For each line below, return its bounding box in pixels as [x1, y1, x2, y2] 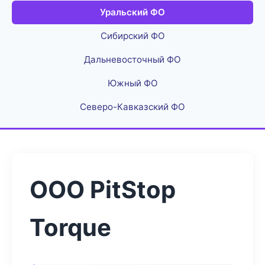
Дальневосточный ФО [84, 54, 181, 65]
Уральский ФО [100, 7, 165, 18]
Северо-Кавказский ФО [80, 101, 185, 112]
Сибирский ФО [100, 30, 165, 41]
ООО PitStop [30, 175, 176, 204]
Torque [30, 213, 111, 242]
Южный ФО [107, 77, 158, 89]
